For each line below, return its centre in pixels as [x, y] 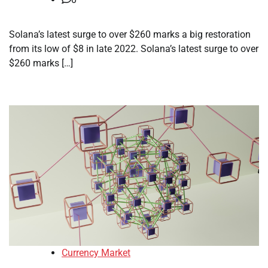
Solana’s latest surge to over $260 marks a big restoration [130, 34]
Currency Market [96, 253]
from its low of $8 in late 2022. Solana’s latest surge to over [134, 49]
